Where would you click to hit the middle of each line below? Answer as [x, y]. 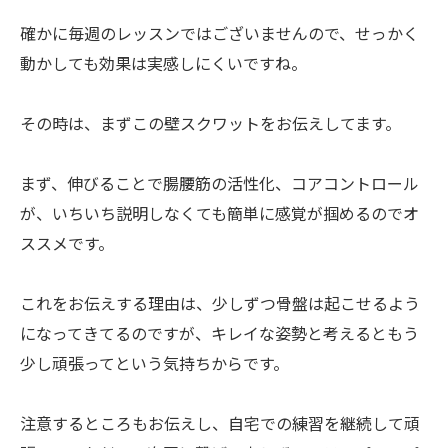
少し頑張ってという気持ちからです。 [154, 363]
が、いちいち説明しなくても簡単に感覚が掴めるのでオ [219, 213]
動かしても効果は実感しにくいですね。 [163, 63]
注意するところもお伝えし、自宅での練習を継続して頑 [220, 423]
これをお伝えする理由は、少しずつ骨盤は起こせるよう [220, 303]
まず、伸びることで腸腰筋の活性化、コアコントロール [219, 183]
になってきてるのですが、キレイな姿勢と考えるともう [219, 333]
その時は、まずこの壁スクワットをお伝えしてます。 [210, 123]
